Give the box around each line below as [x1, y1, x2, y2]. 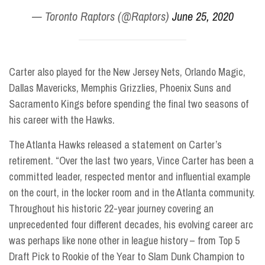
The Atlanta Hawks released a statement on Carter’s [9, 137, 222, 153]
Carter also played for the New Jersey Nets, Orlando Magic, [9, 64, 245, 80]
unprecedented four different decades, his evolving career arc [9, 217, 253, 232]
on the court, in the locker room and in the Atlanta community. [9, 185, 255, 201]
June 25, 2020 [172, 8, 234, 24]
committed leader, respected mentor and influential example [9, 169, 250, 185]
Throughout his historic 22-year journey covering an [9, 201, 214, 216]
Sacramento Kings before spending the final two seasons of [9, 96, 248, 112]
